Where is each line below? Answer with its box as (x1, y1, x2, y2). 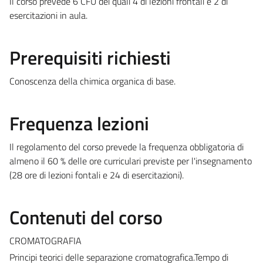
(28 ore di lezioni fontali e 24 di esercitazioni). (9, 167, 184, 182)
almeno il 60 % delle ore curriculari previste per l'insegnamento (9, 153, 252, 168)
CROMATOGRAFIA (9, 233, 82, 248)
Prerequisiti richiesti (9, 43, 171, 72)
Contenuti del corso (9, 203, 163, 231)
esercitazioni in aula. (9, 8, 87, 22)
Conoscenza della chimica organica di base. (9, 73, 176, 88)
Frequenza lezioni (9, 109, 149, 137)
